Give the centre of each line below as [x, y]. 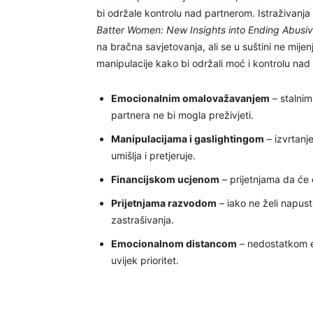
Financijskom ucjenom [165, 179]
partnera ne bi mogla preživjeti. [182, 115]
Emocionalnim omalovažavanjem [190, 98]
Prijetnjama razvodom [164, 203]
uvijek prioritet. [145, 260]
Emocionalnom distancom [174, 243]
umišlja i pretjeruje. [153, 155]
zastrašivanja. [143, 220]
